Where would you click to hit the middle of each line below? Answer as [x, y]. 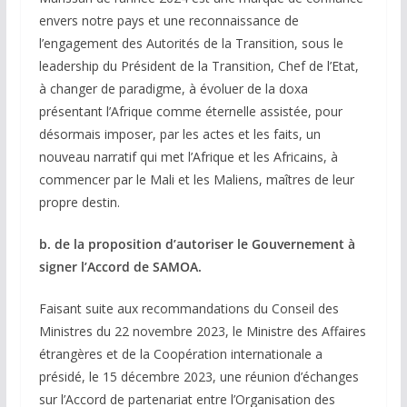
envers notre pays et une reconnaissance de [169, 21]
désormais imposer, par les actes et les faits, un [179, 134]
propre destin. [79, 203]
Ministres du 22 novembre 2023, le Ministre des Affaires [202, 332]
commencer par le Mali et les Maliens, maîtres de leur [196, 180]
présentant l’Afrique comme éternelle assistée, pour [190, 112]
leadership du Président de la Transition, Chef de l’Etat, [199, 66]
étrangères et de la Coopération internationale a [180, 354]
